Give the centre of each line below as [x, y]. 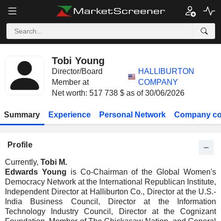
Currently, [23, 162]
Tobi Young [78, 61]
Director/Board [77, 71]
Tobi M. [54, 162]
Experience [70, 115]
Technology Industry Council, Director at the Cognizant [110, 211]
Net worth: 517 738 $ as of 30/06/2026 [118, 93]
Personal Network [132, 115]
